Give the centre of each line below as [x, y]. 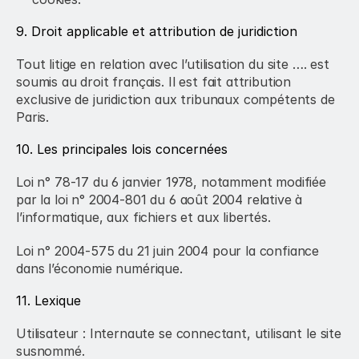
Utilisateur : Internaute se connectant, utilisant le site [179, 333]
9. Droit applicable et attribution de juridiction [157, 31]
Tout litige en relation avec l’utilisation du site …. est [173, 64]
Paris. [33, 117]
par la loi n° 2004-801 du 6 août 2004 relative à [159, 200]
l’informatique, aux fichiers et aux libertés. [143, 217]
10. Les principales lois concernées [122, 149]
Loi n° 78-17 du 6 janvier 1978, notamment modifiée [171, 182]
